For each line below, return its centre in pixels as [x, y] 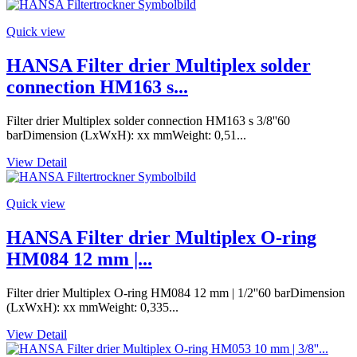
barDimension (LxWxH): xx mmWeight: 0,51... [126, 135]
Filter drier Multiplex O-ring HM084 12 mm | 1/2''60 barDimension [176, 293]
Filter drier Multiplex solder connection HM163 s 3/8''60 [148, 121]
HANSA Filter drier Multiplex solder [159, 66]
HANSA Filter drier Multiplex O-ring [161, 238]
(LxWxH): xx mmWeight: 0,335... [92, 308]
